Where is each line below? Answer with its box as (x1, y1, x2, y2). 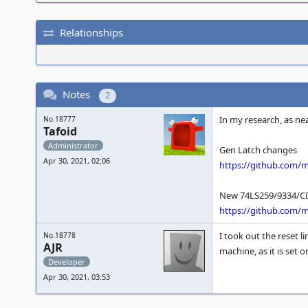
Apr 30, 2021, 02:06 (43, 155, 110, 166)
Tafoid (43, 124, 77, 139)
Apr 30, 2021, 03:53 (43, 272, 110, 282)
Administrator (48, 140, 98, 151)
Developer (48, 256, 85, 267)
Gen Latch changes (219, 144, 297, 156)
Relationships (60, 25, 123, 39)
